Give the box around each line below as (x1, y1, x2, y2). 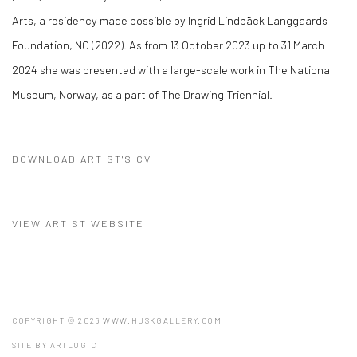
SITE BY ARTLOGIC (12, 339, 97, 350)
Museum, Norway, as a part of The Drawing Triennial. (12, 86, 273, 101)
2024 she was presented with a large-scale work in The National (12, 61, 332, 76)
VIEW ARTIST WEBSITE (12, 216, 144, 229)
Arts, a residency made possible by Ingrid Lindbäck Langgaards (12, 12, 328, 27)
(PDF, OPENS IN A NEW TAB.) (12, 176, 176, 190)
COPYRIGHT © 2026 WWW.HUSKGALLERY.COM (12, 315, 222, 325)
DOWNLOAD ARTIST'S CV (12, 151, 151, 165)
